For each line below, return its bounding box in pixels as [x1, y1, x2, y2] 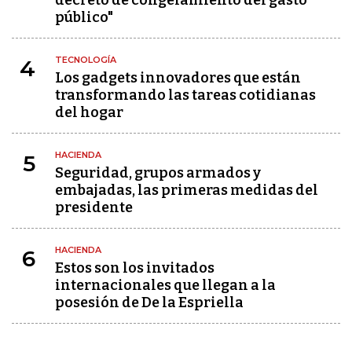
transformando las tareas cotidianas [55, 86, 316, 104]
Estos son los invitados [55, 258, 214, 277]
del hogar [55, 103, 123, 121]
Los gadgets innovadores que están [55, 68, 301, 86]
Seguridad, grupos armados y [55, 163, 261, 181]
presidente [55, 198, 133, 216]
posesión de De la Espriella [55, 293, 244, 311]
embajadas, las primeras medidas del [55, 181, 318, 199]
